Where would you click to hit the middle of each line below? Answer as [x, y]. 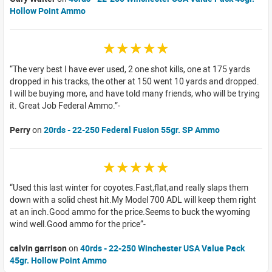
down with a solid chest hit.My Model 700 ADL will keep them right [133, 200]
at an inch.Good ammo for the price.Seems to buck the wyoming [130, 212]
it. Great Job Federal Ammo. [62, 105]
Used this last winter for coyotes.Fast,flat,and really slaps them [131, 188]
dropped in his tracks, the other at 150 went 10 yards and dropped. [134, 81]
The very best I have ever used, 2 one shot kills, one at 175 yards [131, 69]
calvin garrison [38, 248]
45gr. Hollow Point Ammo [58, 260]
